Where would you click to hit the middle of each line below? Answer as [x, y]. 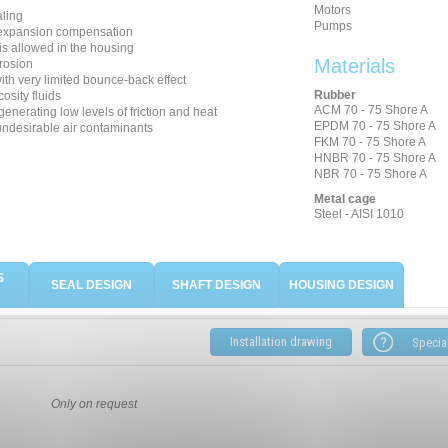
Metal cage [345, 199]
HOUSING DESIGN [341, 284]
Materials [354, 66]
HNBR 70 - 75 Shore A [375, 158]
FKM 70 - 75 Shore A [370, 142]
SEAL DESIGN [91, 284]
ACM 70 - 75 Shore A [371, 110]
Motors [332, 10]
